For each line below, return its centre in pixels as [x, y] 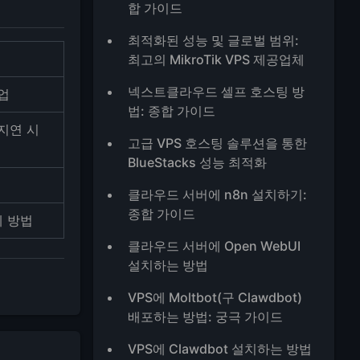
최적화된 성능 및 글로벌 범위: [214, 40]
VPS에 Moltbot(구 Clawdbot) [215, 297]
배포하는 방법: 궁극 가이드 [206, 317]
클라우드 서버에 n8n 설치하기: [218, 194]
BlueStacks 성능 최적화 [198, 162]
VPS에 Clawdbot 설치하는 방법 [220, 349]
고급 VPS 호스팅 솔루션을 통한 [218, 143]
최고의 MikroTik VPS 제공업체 [217, 59]
